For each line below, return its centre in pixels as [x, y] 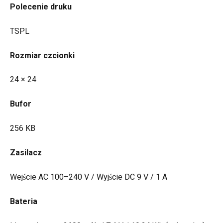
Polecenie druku [41, 6]
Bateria [24, 202]
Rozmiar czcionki [42, 55]
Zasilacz [26, 153]
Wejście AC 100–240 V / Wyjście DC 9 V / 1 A [89, 177]
